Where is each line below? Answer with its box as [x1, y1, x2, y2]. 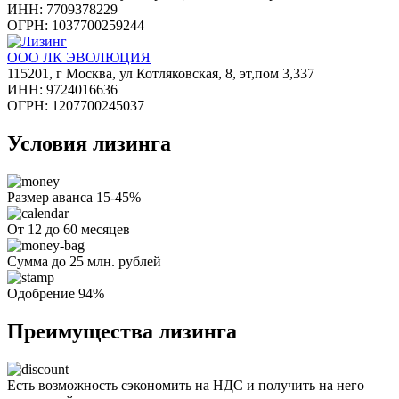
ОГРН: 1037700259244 [7, 17, 144, 33]
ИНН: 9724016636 [7, 81, 118, 97]
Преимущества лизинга [7, 319, 237, 343]
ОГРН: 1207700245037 [7, 97, 144, 113]
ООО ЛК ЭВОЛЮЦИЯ [7, 49, 151, 65]
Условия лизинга [7, 131, 171, 155]
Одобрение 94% [7, 285, 104, 301]
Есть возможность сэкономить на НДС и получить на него [7, 377, 364, 393]
